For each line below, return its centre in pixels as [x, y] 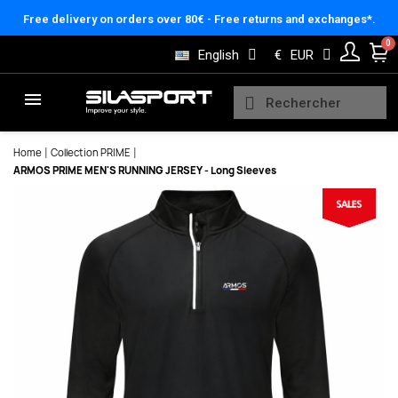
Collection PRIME [91, 152]
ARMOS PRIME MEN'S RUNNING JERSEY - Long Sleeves [145, 170]
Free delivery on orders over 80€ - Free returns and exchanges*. [199, 19]
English [219, 55]
